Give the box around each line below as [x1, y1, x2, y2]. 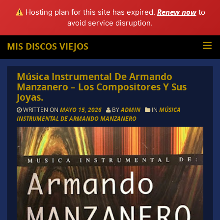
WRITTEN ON [21, 106, 60, 114]
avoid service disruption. [67, 18, 153, 27]
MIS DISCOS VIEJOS [7, 40, 89, 53]
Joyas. [16, 90, 43, 104]
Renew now [157, 7, 196, 17]
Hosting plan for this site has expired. [23, 7, 157, 17]
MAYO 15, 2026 [59, 106, 103, 114]
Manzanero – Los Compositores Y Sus [16, 80, 187, 94]
